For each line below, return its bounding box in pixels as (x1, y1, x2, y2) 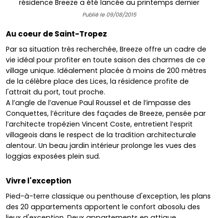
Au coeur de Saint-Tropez (6, 28, 107, 39)
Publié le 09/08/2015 (82, 11, 136, 19)
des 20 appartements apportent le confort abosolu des (6, 201, 200, 212)
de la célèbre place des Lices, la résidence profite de (6, 76, 189, 86)
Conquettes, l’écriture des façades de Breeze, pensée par (6, 108, 206, 118)
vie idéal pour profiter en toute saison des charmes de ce (6, 54, 205, 65)
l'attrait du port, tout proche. (6, 87, 105, 97)
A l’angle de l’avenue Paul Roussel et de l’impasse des (6, 97, 191, 108)
